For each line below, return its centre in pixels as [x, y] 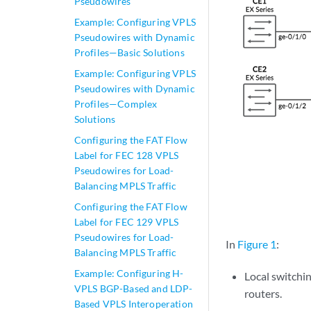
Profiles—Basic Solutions [129, 52]
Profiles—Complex [116, 104]
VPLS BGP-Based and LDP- [133, 288]
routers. [263, 293]
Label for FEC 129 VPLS [126, 222]
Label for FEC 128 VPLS [126, 155]
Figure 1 [257, 244]
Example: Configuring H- [129, 273]
